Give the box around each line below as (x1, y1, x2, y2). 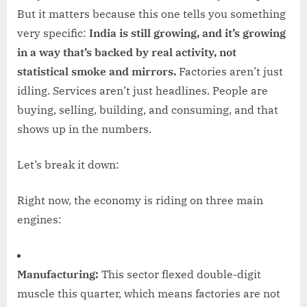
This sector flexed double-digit (99, 267, 261, 282)
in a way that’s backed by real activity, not (17, 45, 236, 60)
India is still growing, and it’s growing (89, 26, 286, 40)
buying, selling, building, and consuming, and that (17, 103, 278, 117)
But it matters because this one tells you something (17, 7, 286, 21)
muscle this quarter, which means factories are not (17, 286, 280, 301)
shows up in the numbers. (17, 122, 151, 136)
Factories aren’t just (176, 64, 283, 79)
